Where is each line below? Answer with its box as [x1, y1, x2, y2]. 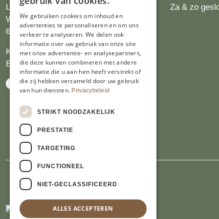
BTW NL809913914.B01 [6, 59, 93, 69]
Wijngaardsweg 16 [6, 15, 73, 24]
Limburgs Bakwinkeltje [6, 2, 88, 12]
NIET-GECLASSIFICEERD [37, 180, 117, 188]
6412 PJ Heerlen [6, 27, 66, 37]
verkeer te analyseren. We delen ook [20, 30, 124, 39]
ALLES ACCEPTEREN [53, 204, 113, 213]
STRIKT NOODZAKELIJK [37, 108, 115, 115]
